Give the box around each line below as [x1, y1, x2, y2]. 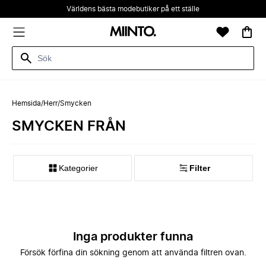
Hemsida [12, 100, 41, 107]
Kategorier [59, 163, 98, 173]
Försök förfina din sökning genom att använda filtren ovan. [20, 249, 246, 257]
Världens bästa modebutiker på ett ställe [66, 5, 199, 12]
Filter [189, 163, 210, 173]
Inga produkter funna [73, 231, 193, 243]
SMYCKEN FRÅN [12, 119, 126, 134]
